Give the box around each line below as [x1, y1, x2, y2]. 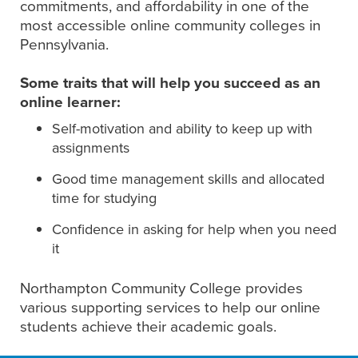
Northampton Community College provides [20, 276, 303, 299]
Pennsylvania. [20, 33, 113, 55]
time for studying [52, 188, 157, 209]
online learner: [20, 90, 121, 113]
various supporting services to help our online [20, 296, 320, 318]
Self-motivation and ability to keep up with [52, 118, 312, 139]
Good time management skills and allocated [52, 169, 324, 189]
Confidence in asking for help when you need [52, 219, 336, 240]
